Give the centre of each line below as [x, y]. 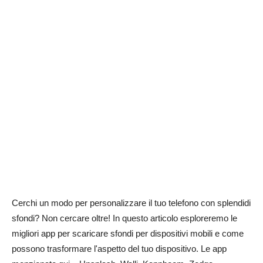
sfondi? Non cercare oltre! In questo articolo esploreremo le [124, 218]
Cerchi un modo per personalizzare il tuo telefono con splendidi [131, 203]
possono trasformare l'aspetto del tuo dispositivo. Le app [119, 249]
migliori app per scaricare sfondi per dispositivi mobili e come [128, 233]
